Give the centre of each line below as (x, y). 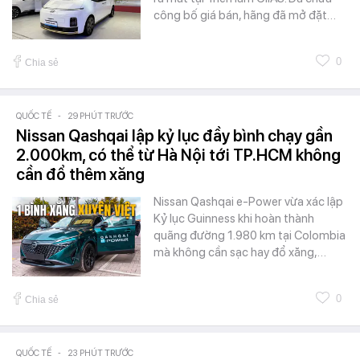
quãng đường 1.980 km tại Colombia (250, 236)
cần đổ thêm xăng (80, 175)
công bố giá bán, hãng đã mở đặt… (245, 16)
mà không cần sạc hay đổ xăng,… (240, 253)
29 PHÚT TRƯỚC (100, 117)
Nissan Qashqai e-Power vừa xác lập (248, 202)
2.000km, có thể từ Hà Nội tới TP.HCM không (178, 155)
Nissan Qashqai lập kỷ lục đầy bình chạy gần (174, 136)
